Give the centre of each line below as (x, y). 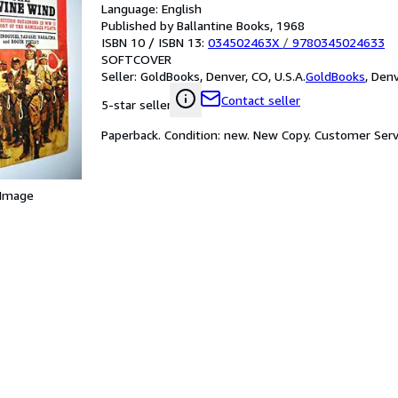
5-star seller (136, 104)
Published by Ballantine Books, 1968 (203, 25)
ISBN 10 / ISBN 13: (155, 42)
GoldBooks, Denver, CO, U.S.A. (223, 76)
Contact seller (261, 100)
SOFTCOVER (136, 59)
